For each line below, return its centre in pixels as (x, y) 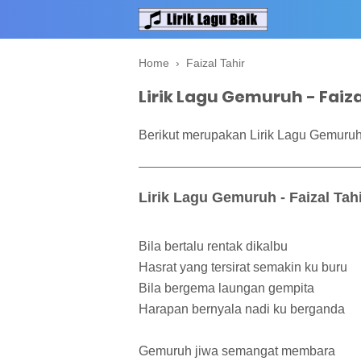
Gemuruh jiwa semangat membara (237, 351)
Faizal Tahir (216, 63)
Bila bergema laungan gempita (226, 288)
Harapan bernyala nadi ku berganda (242, 309)
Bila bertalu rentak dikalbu (213, 247)
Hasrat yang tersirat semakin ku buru (243, 268)
